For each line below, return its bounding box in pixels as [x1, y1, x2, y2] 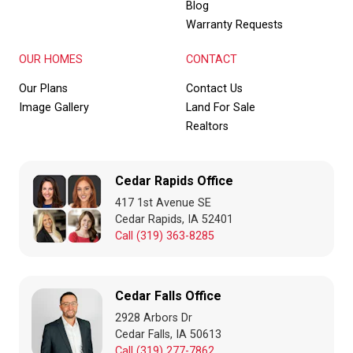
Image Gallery [19, 100, 89, 114]
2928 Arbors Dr [115, 310, 192, 325]
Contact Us [186, 81, 243, 95]
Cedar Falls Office [115, 288, 221, 303]
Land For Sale [186, 100, 255, 114]
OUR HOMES [19, 52, 83, 66]
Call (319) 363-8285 [115, 229, 214, 243]
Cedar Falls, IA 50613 [115, 327, 221, 341]
